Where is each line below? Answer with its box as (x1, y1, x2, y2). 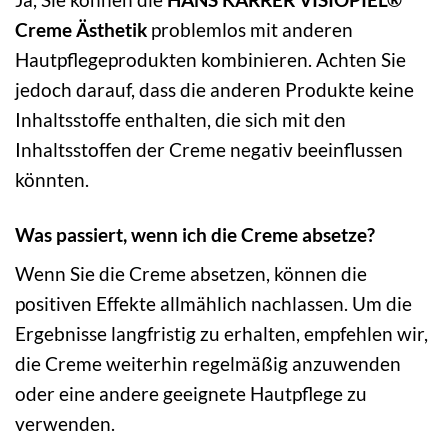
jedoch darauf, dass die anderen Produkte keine (15, 77, 414, 101)
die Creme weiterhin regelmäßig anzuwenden (15, 352, 401, 376)
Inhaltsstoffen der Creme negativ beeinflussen (15, 137, 403, 161)
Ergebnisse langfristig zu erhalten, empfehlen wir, (15, 322, 428, 346)
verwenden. (15, 412, 115, 436)
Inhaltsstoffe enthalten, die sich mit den (15, 107, 346, 131)
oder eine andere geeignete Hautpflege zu (15, 382, 367, 406)
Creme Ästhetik (15, 17, 147, 41)
